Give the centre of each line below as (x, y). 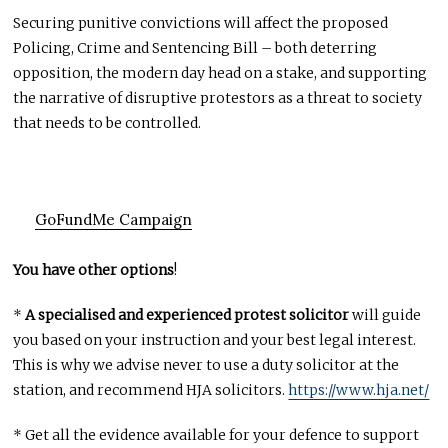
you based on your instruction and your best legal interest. (215, 339)
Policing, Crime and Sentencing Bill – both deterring (195, 47)
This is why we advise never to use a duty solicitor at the (206, 364)
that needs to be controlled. (107, 122)
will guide (385, 314)
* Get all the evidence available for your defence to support (216, 434)
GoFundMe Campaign (113, 219)
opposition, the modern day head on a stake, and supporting (220, 72)
